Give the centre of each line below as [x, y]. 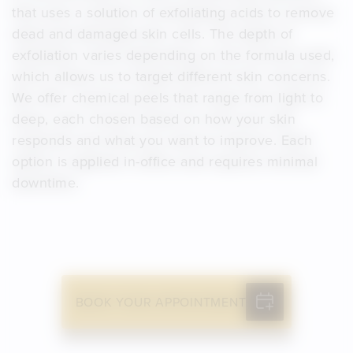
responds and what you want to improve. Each [162, 140]
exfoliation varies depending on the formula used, [173, 55]
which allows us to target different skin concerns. [171, 76]
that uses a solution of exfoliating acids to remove [173, 13]
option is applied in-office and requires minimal [165, 162]
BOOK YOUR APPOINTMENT [161, 302]
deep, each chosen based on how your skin [154, 119]
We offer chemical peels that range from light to [167, 98]
